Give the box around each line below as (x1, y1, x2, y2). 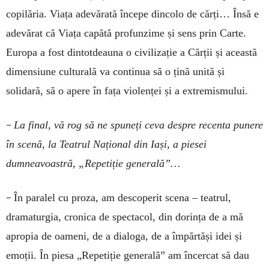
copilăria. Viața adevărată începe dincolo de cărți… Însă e (6, 7, 259, 20)
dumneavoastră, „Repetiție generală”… (6, 157, 180, 169)
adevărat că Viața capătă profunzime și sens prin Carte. (6, 26, 246, 39)
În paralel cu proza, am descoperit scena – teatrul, (14, 191, 231, 204)
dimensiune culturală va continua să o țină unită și (6, 65, 225, 77)
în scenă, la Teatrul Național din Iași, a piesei (6, 138, 207, 150)
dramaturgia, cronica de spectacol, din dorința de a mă (6, 210, 243, 223)
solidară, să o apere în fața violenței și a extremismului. (6, 84, 248, 97)
